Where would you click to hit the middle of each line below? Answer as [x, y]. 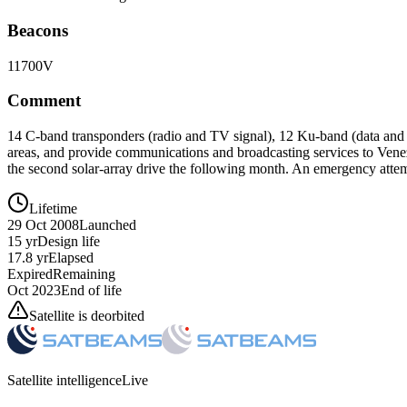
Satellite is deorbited [87, 316]
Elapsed [71, 258]
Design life [69, 242]
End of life [91, 291]
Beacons [38, 30]
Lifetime [53, 209]
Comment [44, 101]
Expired [30, 274]
